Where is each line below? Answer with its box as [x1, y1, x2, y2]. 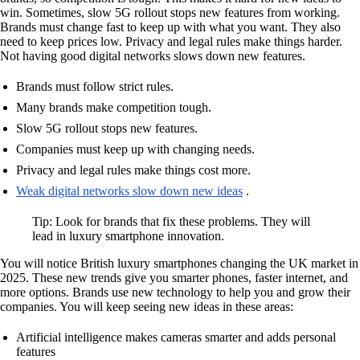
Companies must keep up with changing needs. [16, 141, 255, 156]
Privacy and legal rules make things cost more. [16, 162, 251, 177]
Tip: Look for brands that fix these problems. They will [32, 214, 310, 228]
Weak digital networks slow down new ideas [16, 183, 243, 198]
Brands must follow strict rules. [16, 79, 174, 93]
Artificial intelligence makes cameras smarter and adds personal [16, 329, 336, 344]
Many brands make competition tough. [16, 100, 211, 114]
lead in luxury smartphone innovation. [32, 228, 224, 243]
